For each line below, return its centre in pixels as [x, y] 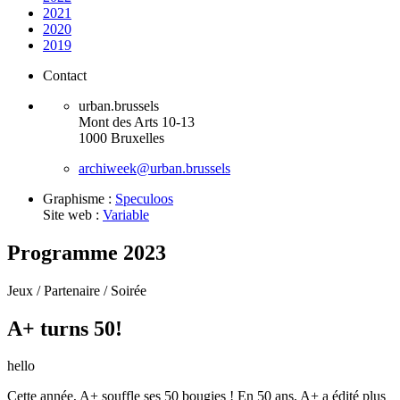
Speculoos [144, 198]
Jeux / [25, 290]
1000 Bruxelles [121, 137]
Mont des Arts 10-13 [137, 121]
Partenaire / [77, 290]
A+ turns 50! [65, 328]
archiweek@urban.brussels [154, 168]
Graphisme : [79, 198]
